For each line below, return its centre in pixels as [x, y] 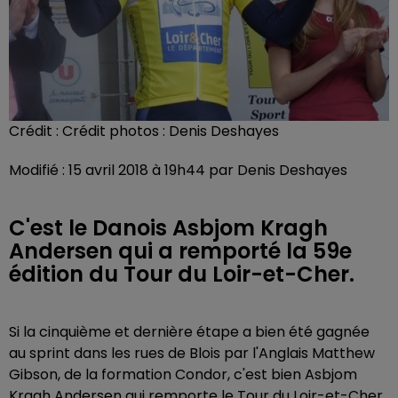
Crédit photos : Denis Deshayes [171, 131]
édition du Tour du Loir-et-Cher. [182, 274]
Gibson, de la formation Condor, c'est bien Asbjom [183, 374]
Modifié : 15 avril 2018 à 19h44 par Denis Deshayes [178, 170]
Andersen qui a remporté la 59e [180, 251]
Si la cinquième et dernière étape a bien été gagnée [189, 331]
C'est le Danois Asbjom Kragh [168, 227]
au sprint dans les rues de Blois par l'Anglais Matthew [192, 353]
